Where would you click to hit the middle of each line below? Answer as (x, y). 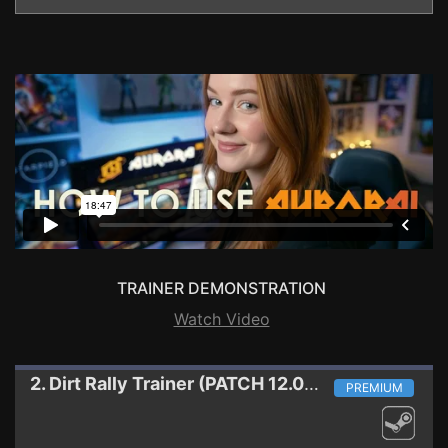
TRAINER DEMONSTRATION (221, 288)
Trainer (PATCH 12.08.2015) (218, 384)
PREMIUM (374, 388)
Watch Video (221, 319)
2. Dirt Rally (79, 384)
